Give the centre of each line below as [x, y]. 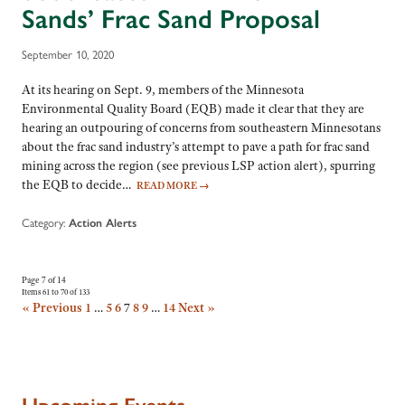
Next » [197, 307]
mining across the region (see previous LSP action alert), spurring [198, 166]
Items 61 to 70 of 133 [56, 292]
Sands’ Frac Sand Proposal [171, 19]
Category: [43, 222]
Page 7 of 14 [44, 280]
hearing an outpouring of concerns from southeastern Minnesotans [201, 128]
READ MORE [168, 186]
